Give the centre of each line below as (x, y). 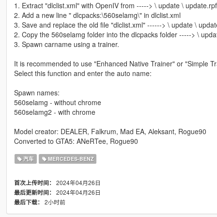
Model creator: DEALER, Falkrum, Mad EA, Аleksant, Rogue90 (110, 131)
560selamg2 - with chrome (54, 112)
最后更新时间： (34, 192)
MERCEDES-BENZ (70, 158)
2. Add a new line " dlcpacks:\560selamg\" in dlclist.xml (97, 15)
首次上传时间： (34, 183)
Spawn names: (37, 92)
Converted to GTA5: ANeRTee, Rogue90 (76, 141)
